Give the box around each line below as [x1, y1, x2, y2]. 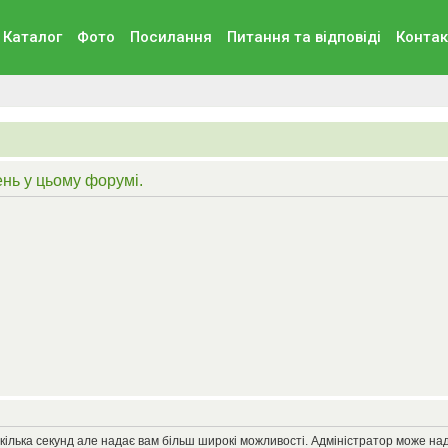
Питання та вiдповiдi [226, 28, 381, 46]
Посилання [129, 28, 212, 46]
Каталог [2, 28, 62, 46]
